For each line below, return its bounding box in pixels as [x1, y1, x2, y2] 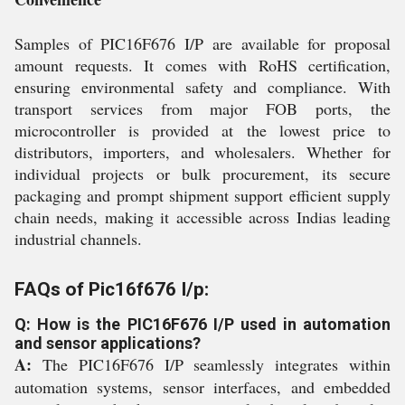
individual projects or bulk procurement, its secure [14, 162, 391, 184]
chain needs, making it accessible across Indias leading [14, 205, 391, 228]
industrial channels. [14, 227, 142, 250]
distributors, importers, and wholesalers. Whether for [14, 140, 391, 163]
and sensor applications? [14, 333, 201, 353]
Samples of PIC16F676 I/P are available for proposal [14, 32, 391, 54]
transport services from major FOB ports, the [14, 97, 391, 119]
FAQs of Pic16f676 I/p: [14, 278, 209, 300]
